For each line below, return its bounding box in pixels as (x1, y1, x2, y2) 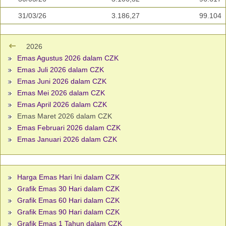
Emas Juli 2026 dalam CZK (17, 66, 104, 74)
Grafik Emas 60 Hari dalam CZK (17, 196, 120, 205)
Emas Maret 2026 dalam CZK (15, 112, 112, 121)
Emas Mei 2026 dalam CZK (17, 89, 105, 97)
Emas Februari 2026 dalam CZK (17, 124, 121, 132)
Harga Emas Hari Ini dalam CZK (17, 173, 120, 182)
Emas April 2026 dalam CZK (17, 100, 107, 109)
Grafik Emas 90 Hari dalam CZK (17, 208, 120, 216)
